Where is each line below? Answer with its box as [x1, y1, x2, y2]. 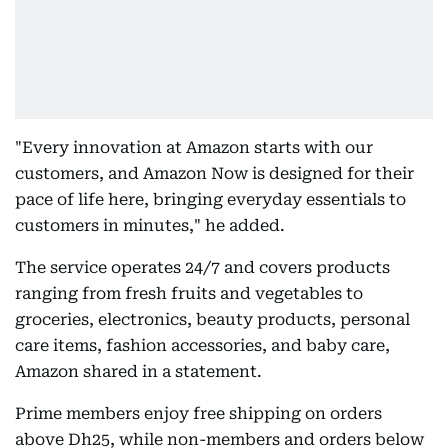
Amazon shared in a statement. [15, 361, 262, 381]
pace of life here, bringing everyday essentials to [15, 189, 406, 209]
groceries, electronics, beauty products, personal [15, 309, 410, 329]
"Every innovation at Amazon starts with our [15, 137, 373, 157]
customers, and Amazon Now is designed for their [15, 163, 414, 183]
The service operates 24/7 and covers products [15, 257, 390, 277]
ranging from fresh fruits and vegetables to [15, 283, 363, 303]
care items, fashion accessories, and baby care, [15, 335, 390, 355]
